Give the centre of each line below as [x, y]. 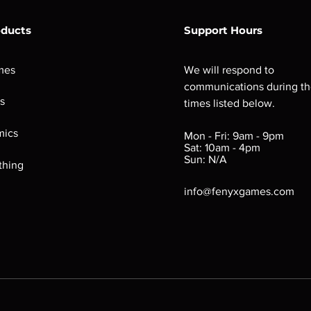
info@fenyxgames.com [239, 191]
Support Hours [223, 30]
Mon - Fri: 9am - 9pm [234, 136]
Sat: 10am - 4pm [222, 148]
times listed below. [229, 103]
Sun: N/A [205, 159]
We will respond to [229, 70]
